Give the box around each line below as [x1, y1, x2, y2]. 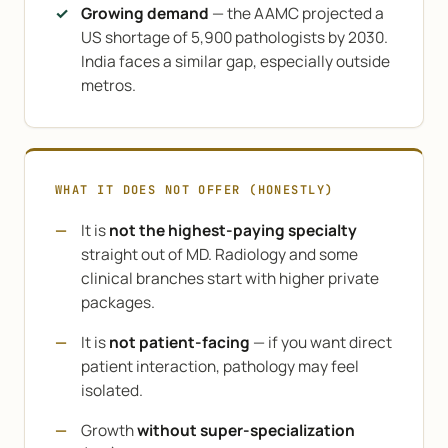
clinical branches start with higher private [81, 267, 379, 289]
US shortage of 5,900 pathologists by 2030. [81, 26, 388, 48]
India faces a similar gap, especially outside [81, 50, 390, 72]
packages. [81, 291, 155, 313]
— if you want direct [250, 331, 392, 353]
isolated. [81, 379, 143, 401]
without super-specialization [137, 419, 355, 441]
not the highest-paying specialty [109, 219, 357, 241]
